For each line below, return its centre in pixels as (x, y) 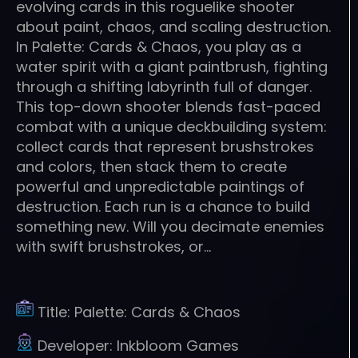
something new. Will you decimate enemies (170, 226)
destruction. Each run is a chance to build (163, 206)
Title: (56, 312)
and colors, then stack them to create (151, 166)
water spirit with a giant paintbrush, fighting (172, 66)
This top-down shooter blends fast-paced (168, 106)
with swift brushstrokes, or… (113, 246)
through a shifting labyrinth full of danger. (164, 86)
